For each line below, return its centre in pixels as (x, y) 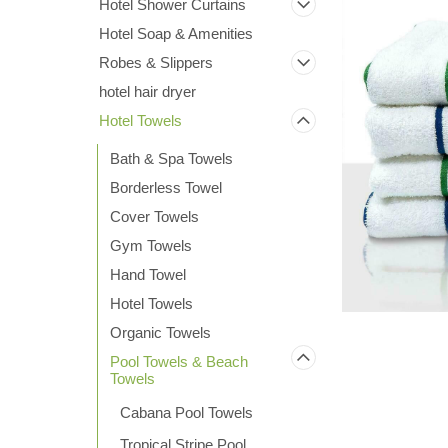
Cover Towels (154, 216)
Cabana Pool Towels (186, 412)
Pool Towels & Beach (179, 361)
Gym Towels (151, 245)
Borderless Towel (166, 187)
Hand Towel (148, 274)
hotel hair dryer (147, 91)
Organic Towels (160, 332)
